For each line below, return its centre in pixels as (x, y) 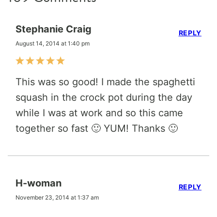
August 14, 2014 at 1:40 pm (53, 43)
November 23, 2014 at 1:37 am (57, 197)
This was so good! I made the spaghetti (105, 82)
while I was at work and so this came (99, 113)
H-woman (39, 183)
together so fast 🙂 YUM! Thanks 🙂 (97, 128)
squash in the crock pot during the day (104, 97)
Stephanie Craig (54, 29)
